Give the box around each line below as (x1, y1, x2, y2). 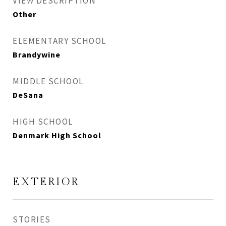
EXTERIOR (13, 176, 79, 188)
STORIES (13, 214, 51, 225)
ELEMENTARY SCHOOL (13, 35, 106, 46)
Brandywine (13, 49, 61, 60)
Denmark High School (13, 130, 101, 140)
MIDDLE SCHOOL (13, 76, 84, 87)
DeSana (13, 90, 43, 100)
